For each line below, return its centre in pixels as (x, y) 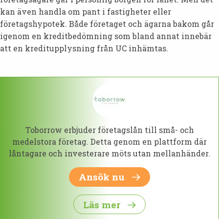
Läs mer (103, 204)
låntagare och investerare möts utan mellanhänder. (109, 153)
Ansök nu (103, 177)
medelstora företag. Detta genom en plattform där (109, 141)
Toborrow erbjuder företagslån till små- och (109, 130)
